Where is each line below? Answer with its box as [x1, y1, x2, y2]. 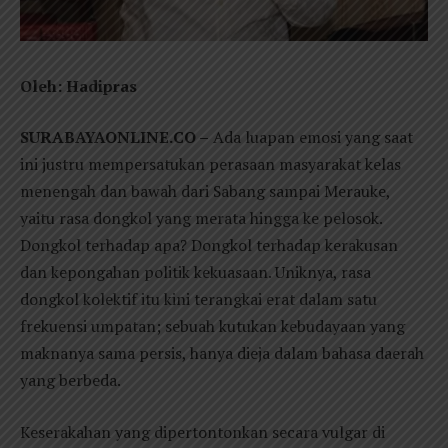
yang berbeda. [20, 369, 121, 392]
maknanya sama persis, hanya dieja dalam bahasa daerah [20, 342, 424, 365]
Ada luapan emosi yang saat [209, 126, 413, 149]
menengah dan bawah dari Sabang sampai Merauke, [20, 180, 390, 203]
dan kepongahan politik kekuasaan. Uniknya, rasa [20, 261, 371, 284]
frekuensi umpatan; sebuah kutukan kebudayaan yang [20, 315, 405, 338]
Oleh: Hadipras [20, 74, 141, 97]
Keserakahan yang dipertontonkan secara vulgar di [20, 420, 385, 443]
